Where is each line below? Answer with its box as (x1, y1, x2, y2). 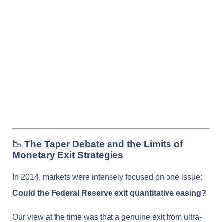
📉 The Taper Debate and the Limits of (12, 138, 183, 149)
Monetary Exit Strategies (12, 149, 123, 160)
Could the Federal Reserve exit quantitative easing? (12, 189, 206, 198)
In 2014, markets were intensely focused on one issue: (12, 173, 202, 182)
